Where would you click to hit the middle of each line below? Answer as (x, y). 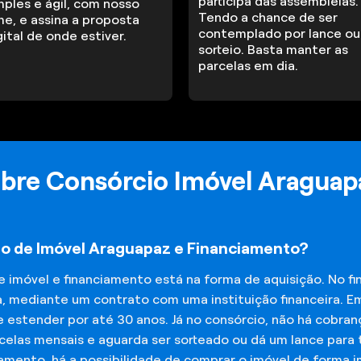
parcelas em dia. (249, 66)
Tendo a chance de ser (268, 18)
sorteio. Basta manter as (274, 50)
